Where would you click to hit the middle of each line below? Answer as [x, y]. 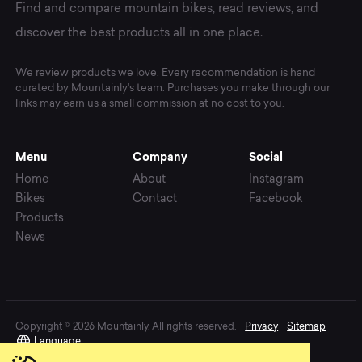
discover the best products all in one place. [139, 34]
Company [160, 157]
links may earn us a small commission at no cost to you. [150, 104]
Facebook [276, 199]
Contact [154, 199]
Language [57, 341]
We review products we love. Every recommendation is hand [166, 74]
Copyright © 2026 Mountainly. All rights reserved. [126, 327]
